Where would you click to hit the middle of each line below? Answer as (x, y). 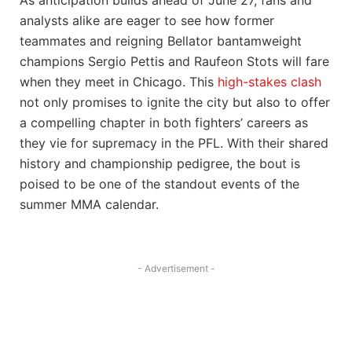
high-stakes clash (269, 81)
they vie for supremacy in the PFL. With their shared (174, 143)
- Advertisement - (176, 268)
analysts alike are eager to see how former (147, 20)
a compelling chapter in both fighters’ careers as (164, 122)
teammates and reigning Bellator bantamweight (161, 40)
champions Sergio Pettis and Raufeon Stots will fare (174, 61)
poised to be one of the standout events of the (159, 183)
